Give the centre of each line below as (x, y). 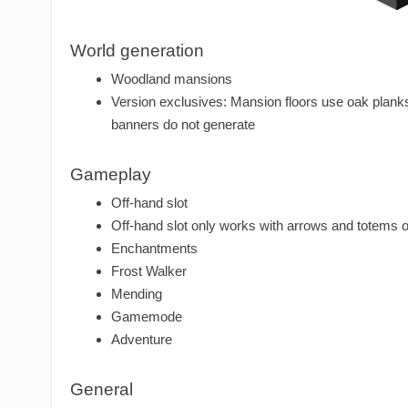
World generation (137, 51)
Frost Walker (149, 271)
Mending (137, 294)
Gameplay (111, 175)
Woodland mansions (172, 79)
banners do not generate (183, 125)
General (102, 390)
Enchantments (154, 249)
